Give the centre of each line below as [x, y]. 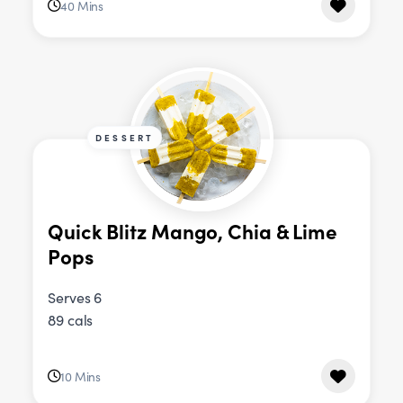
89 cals [71, 320]
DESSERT [125, 138]
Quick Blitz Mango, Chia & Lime [193, 231]
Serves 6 [75, 298]
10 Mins [81, 376]
